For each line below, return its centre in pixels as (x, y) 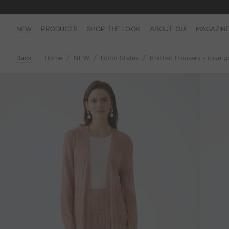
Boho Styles (120, 58)
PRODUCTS (59, 29)
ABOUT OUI (168, 29)
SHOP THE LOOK (113, 29)
